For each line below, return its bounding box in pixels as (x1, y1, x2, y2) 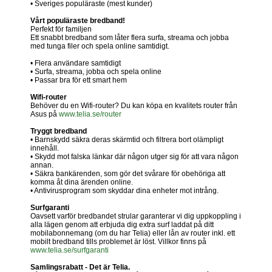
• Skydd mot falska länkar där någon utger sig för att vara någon (30, 152, 239, 161)
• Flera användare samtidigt (30, 58, 121, 67)
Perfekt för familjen (30, 24, 92, 33)
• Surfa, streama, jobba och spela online (30, 67, 161, 76)
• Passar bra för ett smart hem (30, 75, 127, 84)
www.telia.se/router (59, 109, 121, 118)
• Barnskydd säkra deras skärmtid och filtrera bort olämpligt (30, 135, 223, 144)
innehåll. (30, 143, 59, 152)
